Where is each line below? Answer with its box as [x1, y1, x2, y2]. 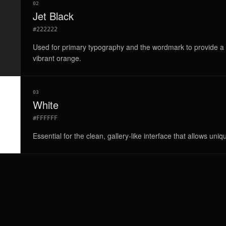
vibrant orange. [32, 53, 81, 63]
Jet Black [32, 9, 74, 23]
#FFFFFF [32, 115, 58, 122]
